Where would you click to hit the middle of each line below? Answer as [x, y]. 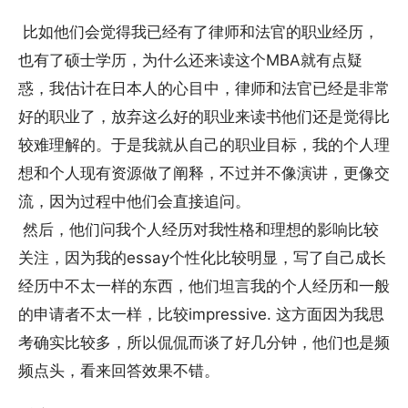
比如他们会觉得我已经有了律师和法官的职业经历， [199, 32]
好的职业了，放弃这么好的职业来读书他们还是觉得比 [204, 117]
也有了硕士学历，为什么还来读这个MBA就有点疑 [190, 61]
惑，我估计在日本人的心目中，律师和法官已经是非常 [204, 89]
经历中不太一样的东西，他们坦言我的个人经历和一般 [204, 286]
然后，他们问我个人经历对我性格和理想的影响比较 [199, 230]
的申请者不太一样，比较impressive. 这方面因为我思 [201, 315]
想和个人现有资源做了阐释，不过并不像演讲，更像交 [204, 173]
